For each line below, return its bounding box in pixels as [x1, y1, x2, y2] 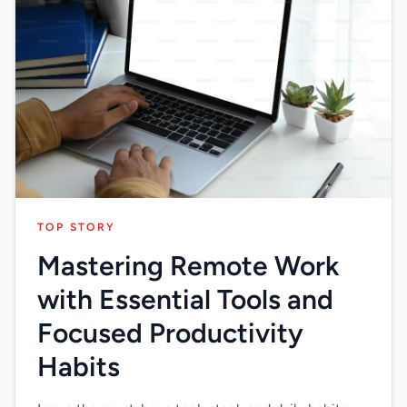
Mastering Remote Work [37, 249, 340, 283]
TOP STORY [37, 221, 116, 233]
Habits [37, 350, 120, 383]
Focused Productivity [37, 316, 303, 350]
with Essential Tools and [37, 283, 333, 316]
